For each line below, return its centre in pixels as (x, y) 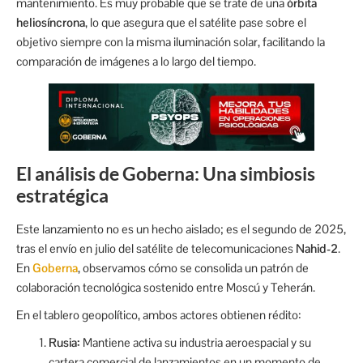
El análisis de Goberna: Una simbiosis (166, 173)
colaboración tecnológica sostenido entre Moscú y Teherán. (166, 287)
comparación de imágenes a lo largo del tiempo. (136, 61)
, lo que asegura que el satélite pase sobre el (196, 22)
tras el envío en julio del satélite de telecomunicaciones (156, 248)
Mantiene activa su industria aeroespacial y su (196, 342)
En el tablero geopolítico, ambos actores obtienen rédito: (159, 314)
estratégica (62, 195)
